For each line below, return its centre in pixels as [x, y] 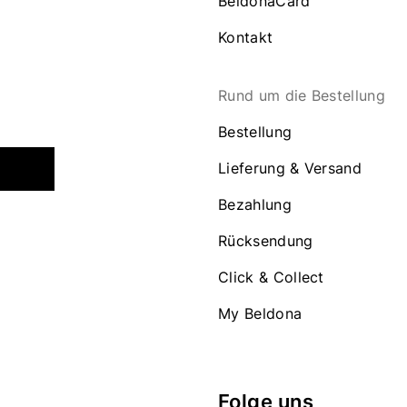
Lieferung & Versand [290, 168]
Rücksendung [266, 241]
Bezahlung [255, 204]
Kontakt [246, 37]
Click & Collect [271, 277]
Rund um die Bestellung [302, 95]
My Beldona [260, 313]
